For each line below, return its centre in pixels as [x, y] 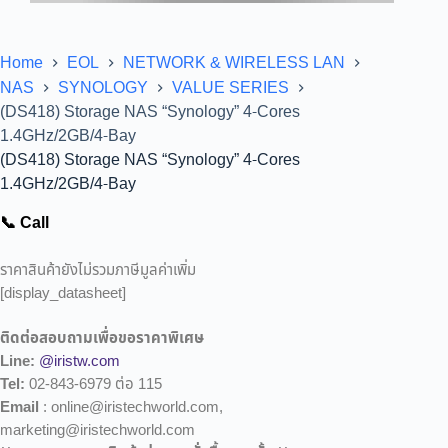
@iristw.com [79, 362]
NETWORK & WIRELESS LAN [234, 63]
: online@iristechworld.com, [131, 408]
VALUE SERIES [230, 87]
